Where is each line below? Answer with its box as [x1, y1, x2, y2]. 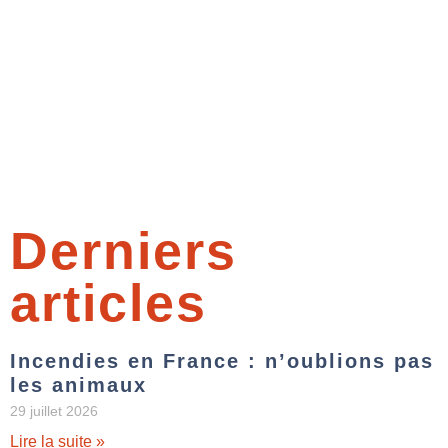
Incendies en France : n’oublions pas [10, 350, 434, 373]
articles [10, 274, 207, 333]
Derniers [10, 222, 237, 281]
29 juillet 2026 [10, 403, 98, 420]
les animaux [10, 374, 147, 397]
